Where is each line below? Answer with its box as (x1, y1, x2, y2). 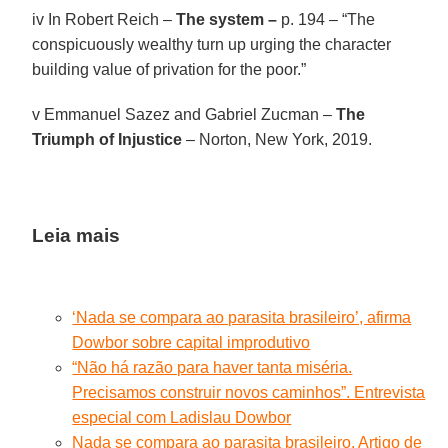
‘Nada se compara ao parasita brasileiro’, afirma (72, 308, 412, 326)
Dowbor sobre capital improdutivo (72, 333, 311, 351)
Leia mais (32, 224, 121, 246)
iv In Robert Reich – (32, 10, 177, 28)
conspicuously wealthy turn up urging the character (32, 35, 392, 53)
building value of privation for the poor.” (32, 60, 307, 78)
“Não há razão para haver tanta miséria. (72, 358, 353, 376)
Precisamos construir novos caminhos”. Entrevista (72, 383, 426, 401)
